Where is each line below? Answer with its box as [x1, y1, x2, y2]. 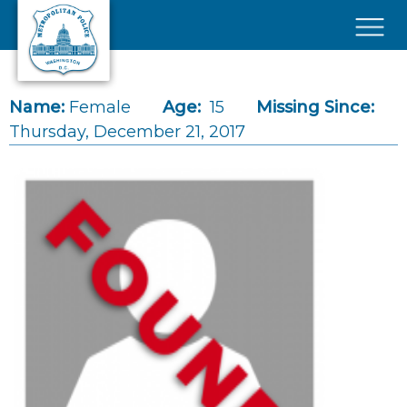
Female [69, 97, 131, 117]
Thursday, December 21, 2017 [9, 122, 245, 142]
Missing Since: [256, 97, 374, 117]
